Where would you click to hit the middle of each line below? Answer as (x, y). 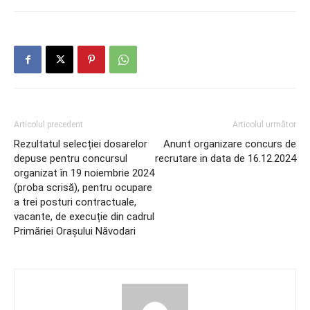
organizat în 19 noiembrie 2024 (84, 173)
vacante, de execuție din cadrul (84, 217)
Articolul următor (264, 125)
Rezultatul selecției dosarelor (81, 144)
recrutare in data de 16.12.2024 (226, 158)
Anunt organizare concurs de (230, 144)
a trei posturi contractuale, (75, 202)
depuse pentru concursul (71, 158)
